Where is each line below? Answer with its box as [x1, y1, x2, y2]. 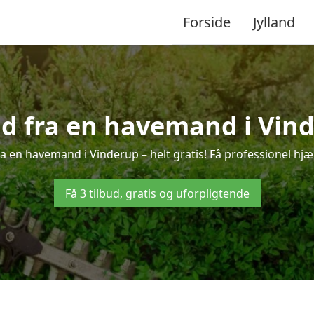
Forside [183, 12, 231, 32]
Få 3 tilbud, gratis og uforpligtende [64, 186, 250, 201]
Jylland [253, 12, 295, 32]
